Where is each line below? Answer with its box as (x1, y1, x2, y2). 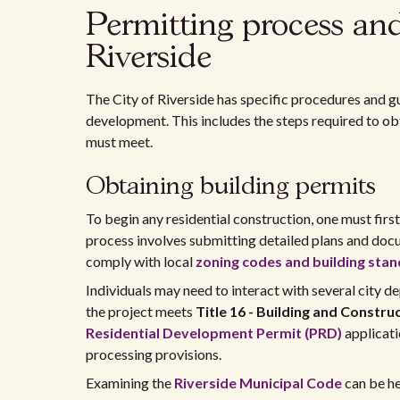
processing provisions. (86, 346, 221, 362)
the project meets (86, 303, 196, 320)
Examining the (86, 374, 174, 391)
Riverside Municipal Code (174, 374, 342, 391)
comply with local (86, 253, 196, 270)
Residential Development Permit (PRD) (86, 324, 342, 341)
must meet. (86, 133, 153, 150)
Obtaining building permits (86, 175, 376, 199)
